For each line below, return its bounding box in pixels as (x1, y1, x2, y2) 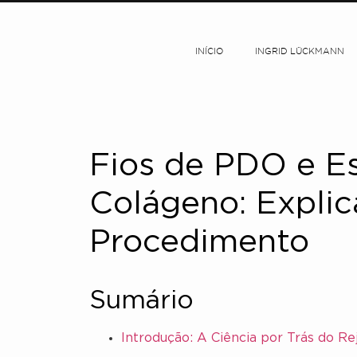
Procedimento (89, 229, 309, 257)
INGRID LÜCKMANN (255, 48, 345, 56)
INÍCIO (195, 48, 224, 56)
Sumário (89, 290, 194, 312)
